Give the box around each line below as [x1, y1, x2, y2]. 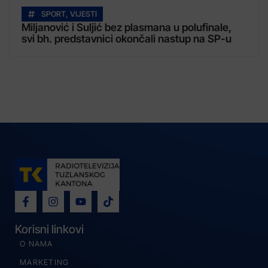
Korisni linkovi [15, 221, 84, 236]
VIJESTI [70, 10, 97, 19]
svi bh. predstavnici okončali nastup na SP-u [22, 32, 232, 45]
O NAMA [20, 239, 53, 248]
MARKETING [20, 257, 69, 267]
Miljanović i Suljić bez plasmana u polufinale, [22, 21, 232, 34]
